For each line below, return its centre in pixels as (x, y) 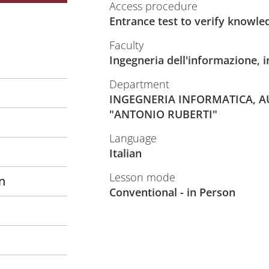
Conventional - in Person (172, 192)
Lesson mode (142, 177)
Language (133, 138)
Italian (125, 153)
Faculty (126, 45)
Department (139, 84)
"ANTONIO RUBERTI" (163, 114)
